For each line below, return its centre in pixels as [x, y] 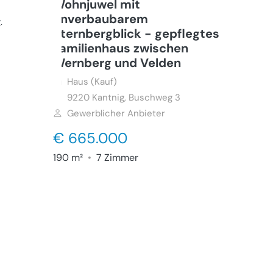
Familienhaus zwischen [120, 48]
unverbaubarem [100, 19]
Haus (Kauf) [92, 82]
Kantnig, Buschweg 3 [136, 97]
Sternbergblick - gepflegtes [136, 34]
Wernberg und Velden [117, 63]
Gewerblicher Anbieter [116, 113]
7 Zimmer [116, 158]
